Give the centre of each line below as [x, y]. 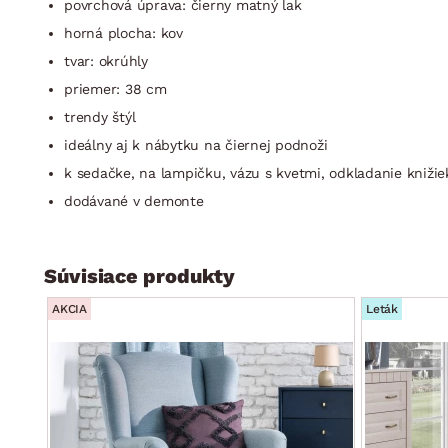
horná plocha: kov [123, 32]
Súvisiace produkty [140, 275]
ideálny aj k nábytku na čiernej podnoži [196, 144]
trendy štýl [100, 116]
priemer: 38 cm [115, 88]
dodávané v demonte [134, 200]
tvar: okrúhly [106, 60]
